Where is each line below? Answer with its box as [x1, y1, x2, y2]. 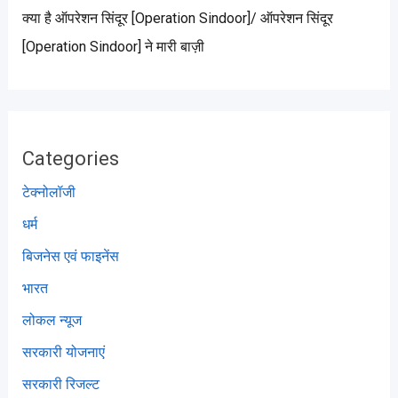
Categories [21, 147, 119, 171]
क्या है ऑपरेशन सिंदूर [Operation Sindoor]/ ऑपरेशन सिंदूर [21, 10, 333, 28]
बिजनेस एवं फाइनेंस [21, 248, 119, 266]
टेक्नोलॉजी [21, 184, 76, 202]
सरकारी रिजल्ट [21, 376, 99, 394]
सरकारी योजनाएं [21, 344, 105, 362]
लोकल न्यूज [21, 312, 82, 330]
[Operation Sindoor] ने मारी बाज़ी [21, 38, 204, 56]
